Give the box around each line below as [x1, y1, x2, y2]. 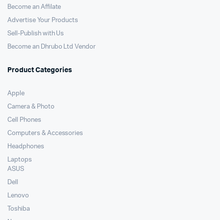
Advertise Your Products [7, 17, 79, 24]
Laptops [7, 156, 32, 163]
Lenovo [7, 192, 29, 199]
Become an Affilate [7, 3, 61, 10]
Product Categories [7, 66, 72, 74]
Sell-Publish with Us [7, 30, 64, 37]
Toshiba [7, 205, 30, 212]
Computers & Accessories [7, 130, 83, 137]
